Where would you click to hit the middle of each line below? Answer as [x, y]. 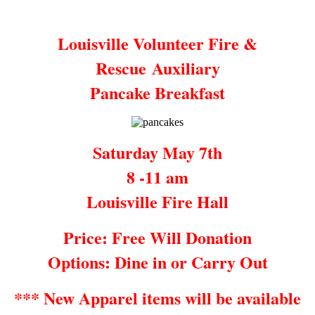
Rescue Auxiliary [157, 67]
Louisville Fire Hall [157, 201]
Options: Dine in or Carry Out [157, 262]
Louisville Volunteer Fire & [157, 43]
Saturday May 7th [157, 152]
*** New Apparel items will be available [157, 297]
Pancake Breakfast [157, 92]
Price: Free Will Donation [157, 237]
